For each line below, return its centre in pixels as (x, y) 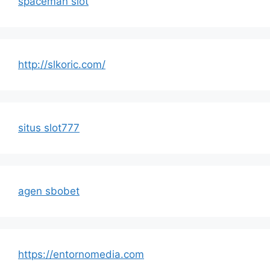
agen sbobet (49, 191)
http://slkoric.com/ (62, 64)
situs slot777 (49, 127)
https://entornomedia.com (81, 254)
